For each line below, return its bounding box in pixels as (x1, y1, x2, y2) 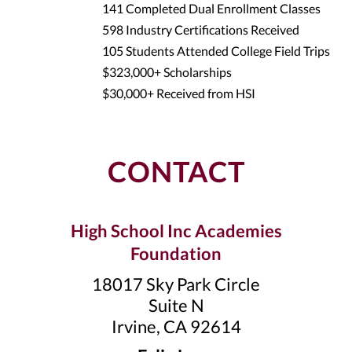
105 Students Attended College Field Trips (102, 43, 330, 58)
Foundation (130, 243, 222, 264)
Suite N (148, 295, 204, 316)
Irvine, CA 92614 (111, 316, 241, 337)
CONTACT (107, 154, 245, 189)
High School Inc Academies (70, 220, 282, 241)
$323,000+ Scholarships (102, 64, 232, 79)
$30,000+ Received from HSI (102, 86, 255, 101)
